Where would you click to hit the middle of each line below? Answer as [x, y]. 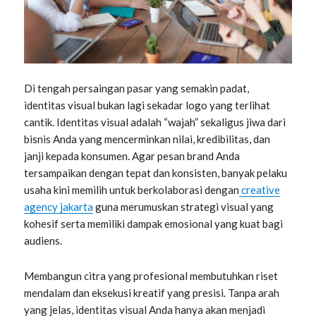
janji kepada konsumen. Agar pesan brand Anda [132, 156]
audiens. [43, 241]
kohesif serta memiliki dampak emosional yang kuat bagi [154, 224]
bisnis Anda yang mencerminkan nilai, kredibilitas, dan [147, 139]
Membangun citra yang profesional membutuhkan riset [151, 276]
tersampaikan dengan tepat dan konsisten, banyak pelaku [156, 173]
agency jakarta [59, 207]
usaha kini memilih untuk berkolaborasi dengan [132, 190]
